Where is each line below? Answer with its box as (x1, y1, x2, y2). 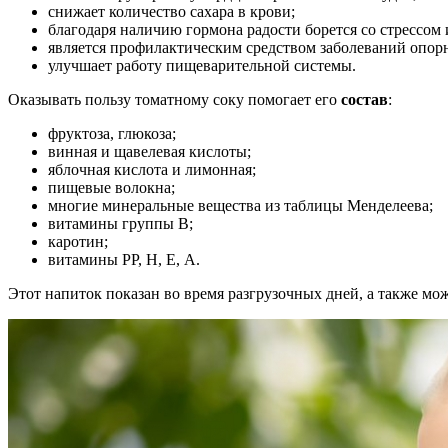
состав (337, 90, 388, 108)
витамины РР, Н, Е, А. (48, 250, 200, 268)
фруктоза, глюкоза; (48, 124, 176, 142)
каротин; (48, 232, 108, 250)
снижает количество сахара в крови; (48, 2, 295, 20)
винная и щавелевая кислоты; (48, 142, 251, 160)
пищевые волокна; (48, 178, 175, 196)
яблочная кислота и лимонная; (48, 160, 256, 178)
